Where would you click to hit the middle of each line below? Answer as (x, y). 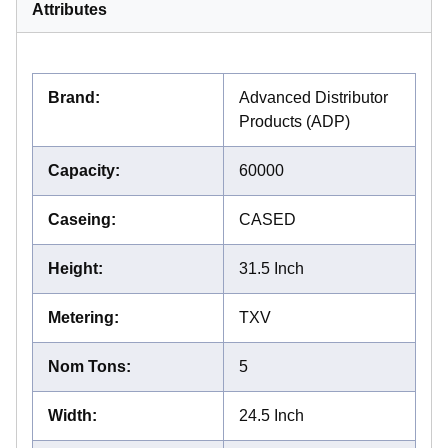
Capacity (81, 170)
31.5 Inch (271, 268)
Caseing (79, 219)
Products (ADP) (294, 121)
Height (73, 268)
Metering (81, 317)
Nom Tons (87, 366)
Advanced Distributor (313, 97)
